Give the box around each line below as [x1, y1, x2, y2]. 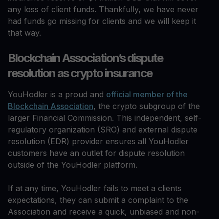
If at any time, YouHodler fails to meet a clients [8, 183, 181, 194]
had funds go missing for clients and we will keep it [8, 16, 196, 26]
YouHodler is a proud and [8, 89, 106, 100]
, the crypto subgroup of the [93, 101, 200, 111]
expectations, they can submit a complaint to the [8, 195, 188, 205]
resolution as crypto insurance [8, 66, 152, 81]
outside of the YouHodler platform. [8, 160, 137, 170]
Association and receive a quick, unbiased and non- [8, 207, 199, 217]
